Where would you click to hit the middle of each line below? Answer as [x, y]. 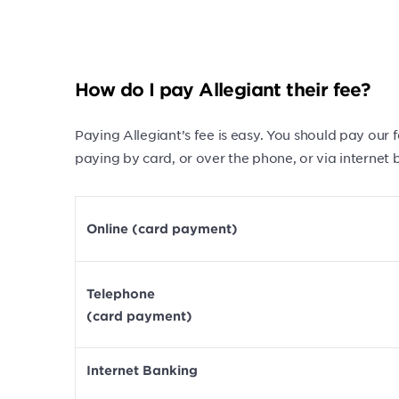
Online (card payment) [162, 228]
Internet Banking [142, 370]
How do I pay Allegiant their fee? [223, 89]
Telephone [121, 293]
